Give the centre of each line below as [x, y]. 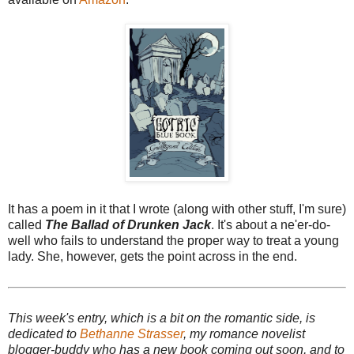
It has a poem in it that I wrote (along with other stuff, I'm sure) [177, 209]
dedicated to [44, 334]
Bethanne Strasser [132, 334]
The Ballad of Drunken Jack [128, 225]
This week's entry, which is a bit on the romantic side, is [162, 318]
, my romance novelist [244, 334]
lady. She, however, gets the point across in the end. [153, 257]
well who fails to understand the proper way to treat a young [173, 241]
